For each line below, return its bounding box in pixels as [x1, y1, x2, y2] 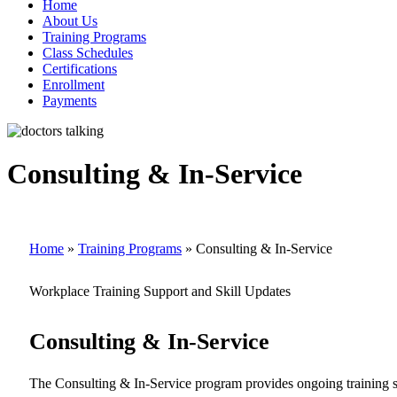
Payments [43, 92, 97, 108]
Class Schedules [43, 44, 133, 60]
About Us [43, 12, 97, 28]
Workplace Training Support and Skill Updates [29, 283, 291, 299]
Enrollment [43, 76, 105, 92]
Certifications [43, 60, 117, 76]
